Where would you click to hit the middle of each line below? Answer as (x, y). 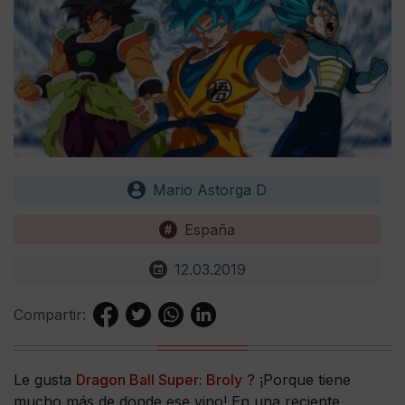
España (210, 229)
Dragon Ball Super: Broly (159, 379)
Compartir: (50, 314)
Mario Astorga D (210, 189)
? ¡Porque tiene (297, 379)
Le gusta (45, 379)
